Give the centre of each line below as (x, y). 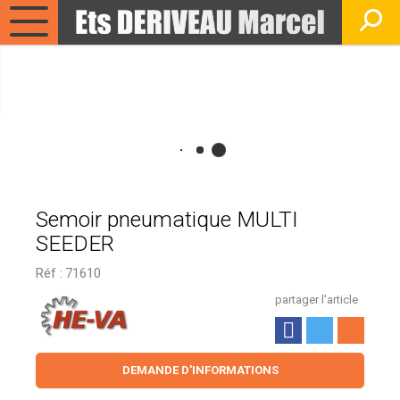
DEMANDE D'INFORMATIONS (200, 370)
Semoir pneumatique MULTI (167, 219)
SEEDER (75, 243)
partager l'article (317, 300)
